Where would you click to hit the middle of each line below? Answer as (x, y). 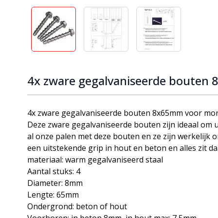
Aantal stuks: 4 (54, 171)
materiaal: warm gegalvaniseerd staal (95, 160)
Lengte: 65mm (53, 195)
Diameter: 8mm (55, 183)
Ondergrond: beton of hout (77, 206)
